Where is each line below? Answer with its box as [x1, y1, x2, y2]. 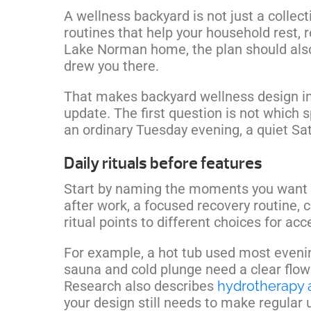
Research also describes [64, 277, 217, 294]
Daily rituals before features [64, 152, 262, 174]
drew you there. [64, 57, 159, 74]
